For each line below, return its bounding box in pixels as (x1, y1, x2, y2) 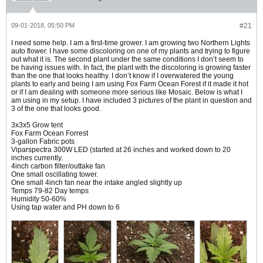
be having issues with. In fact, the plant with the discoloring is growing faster (11, 63, 251, 72)
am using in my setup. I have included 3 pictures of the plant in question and (11, 96, 252, 104)
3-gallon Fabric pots (11, 137, 75, 146)
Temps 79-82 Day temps (11, 186, 89, 195)
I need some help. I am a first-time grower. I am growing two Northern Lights (11, 38, 250, 47)
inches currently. (11, 153, 63, 162)
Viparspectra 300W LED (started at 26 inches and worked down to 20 (11, 145, 231, 154)
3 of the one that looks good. (11, 104, 101, 113)
